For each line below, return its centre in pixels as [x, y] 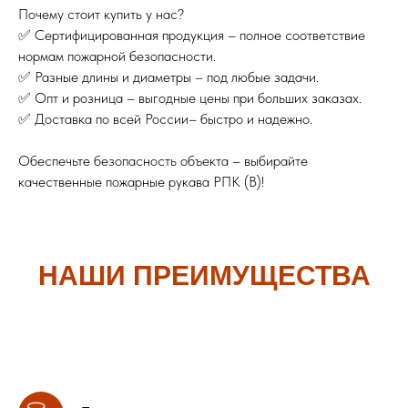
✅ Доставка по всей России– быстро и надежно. [165, 119]
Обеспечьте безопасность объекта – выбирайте [163, 161]
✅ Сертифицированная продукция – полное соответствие [192, 35]
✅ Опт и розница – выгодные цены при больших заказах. [190, 98]
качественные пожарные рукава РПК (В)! [141, 182]
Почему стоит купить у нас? [101, 14]
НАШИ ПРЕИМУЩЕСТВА [204, 275]
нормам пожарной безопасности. [117, 56]
